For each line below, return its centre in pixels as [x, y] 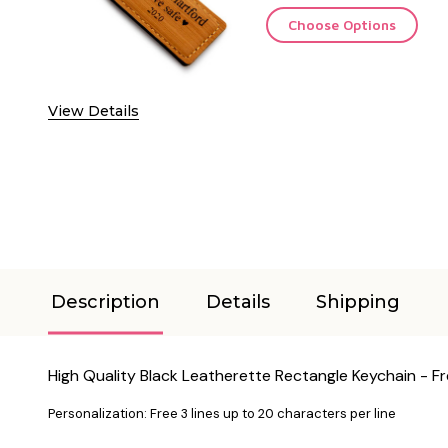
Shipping [358, 301]
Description [105, 301]
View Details [93, 110]
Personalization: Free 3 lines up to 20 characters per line [222, 413]
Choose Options [342, 24]
